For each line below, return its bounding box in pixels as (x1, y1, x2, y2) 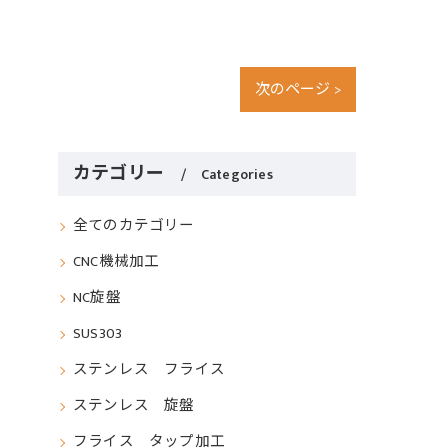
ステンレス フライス (73, 358, 225, 383)
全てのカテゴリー (73, 214, 195, 239)
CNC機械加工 (73, 250, 160, 275)
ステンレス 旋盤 (73, 394, 195, 419)
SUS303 (73, 322, 123, 347)
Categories (200, 163, 273, 187)
